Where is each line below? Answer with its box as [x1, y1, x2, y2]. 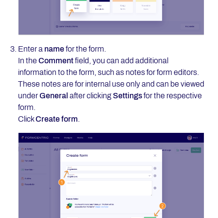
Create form [35, 115, 78, 124]
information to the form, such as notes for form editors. [18, 68, 199, 77]
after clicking [68, 91, 113, 100]
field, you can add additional [73, 56, 168, 65]
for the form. [64, 45, 106, 54]
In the [18, 56, 38, 65]
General [39, 91, 68, 100]
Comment [38, 56, 73, 65]
